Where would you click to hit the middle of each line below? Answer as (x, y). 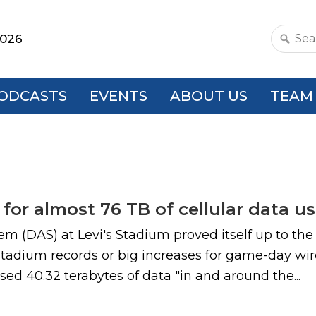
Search (293, 48)
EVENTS (119, 96)
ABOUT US (209, 96)
